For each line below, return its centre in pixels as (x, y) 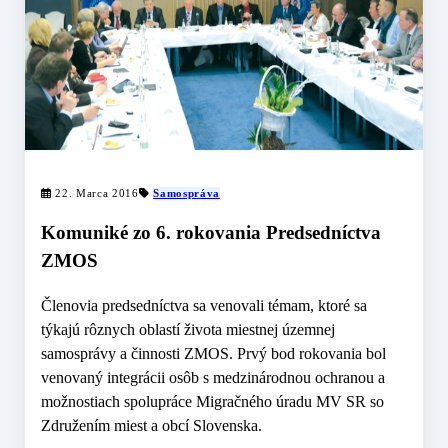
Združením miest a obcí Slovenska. (151, 426)
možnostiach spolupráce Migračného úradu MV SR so (212, 402)
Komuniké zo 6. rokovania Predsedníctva (211, 233)
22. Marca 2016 (95, 192)
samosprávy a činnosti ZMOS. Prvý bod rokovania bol (213, 354)
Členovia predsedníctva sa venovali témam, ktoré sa (204, 306)
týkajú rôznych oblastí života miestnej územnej (188, 330)
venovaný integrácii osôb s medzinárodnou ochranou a (213, 378)
